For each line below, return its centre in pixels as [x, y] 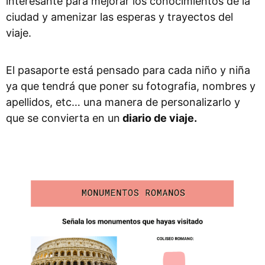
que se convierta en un [63, 118]
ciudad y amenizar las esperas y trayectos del [119, 17]
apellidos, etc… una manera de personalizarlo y [123, 102]
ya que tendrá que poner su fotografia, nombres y [131, 86]
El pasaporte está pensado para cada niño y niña [128, 70]
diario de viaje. [159, 118]
